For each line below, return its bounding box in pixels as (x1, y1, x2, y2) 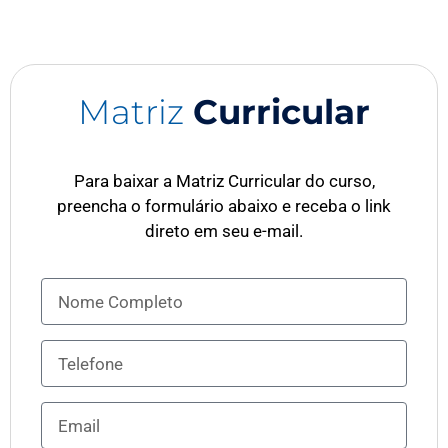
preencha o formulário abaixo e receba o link (57, 195, 391, 216)
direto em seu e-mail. (145, 220, 303, 241)
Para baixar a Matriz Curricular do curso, (73, 170, 375, 191)
